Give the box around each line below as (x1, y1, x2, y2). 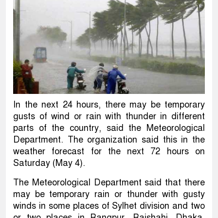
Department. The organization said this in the (13, 134, 205, 145)
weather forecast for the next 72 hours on (13, 145, 205, 157)
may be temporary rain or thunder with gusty (13, 188, 205, 200)
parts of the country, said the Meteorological (13, 122, 205, 133)
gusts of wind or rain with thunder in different (13, 110, 205, 122)
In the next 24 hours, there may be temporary (13, 99, 205, 110)
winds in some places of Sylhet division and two (13, 200, 205, 211)
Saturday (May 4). (13, 157, 85, 168)
